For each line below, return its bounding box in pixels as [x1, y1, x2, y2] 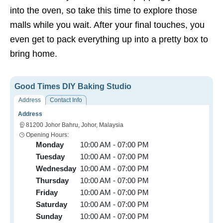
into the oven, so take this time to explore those [10, 5, 197, 16]
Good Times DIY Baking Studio [14, 82, 131, 91]
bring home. [10, 49, 57, 59]
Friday [36, 188, 58, 197]
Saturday [36, 200, 67, 209]
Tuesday [36, 152, 65, 161]
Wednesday [36, 164, 76, 173]
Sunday [36, 212, 62, 221]
